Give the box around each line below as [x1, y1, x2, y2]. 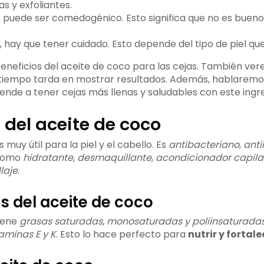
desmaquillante [77, 151, 151, 165]
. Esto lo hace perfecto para [55, 227, 188, 242]
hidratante [22, 151, 73, 165]
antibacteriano [168, 138, 239, 152]
